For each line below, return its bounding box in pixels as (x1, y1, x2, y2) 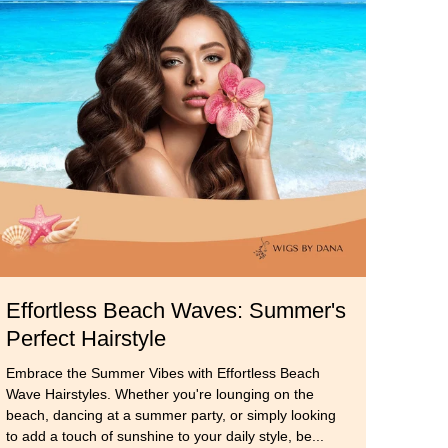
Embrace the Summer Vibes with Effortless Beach (6, 365, 320, 382)
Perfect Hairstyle (6, 326, 166, 352)
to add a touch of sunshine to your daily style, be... (6, 428, 324, 445)
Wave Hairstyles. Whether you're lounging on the (6, 386, 314, 403)
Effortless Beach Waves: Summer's (6, 298, 346, 324)
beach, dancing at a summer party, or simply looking (6, 407, 336, 424)
